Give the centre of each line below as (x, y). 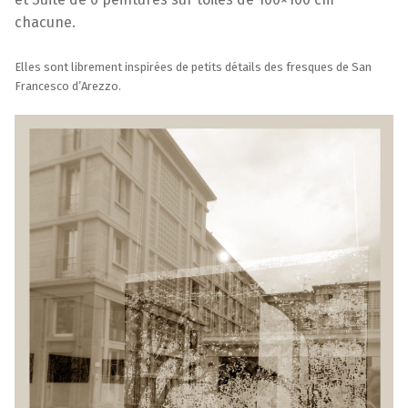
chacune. (45, 23)
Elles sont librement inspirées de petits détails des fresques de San (193, 67)
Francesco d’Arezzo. (68, 87)
